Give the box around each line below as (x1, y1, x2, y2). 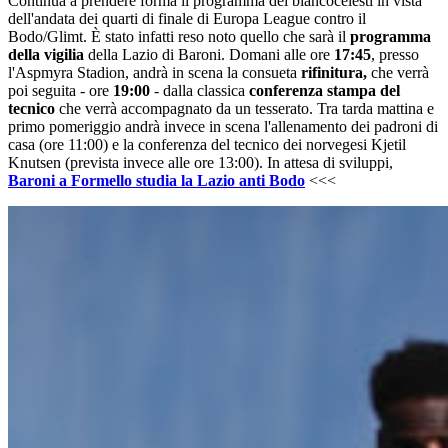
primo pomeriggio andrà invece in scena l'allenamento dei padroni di (8, 117, 438, 135)
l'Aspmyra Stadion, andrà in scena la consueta (8, 63, 301, 81)
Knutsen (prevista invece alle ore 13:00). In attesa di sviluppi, (8, 153, 393, 171)
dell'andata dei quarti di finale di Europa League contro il (8, 9, 366, 27)
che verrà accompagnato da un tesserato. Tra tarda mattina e (55, 99, 434, 117)
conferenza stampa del (249, 81, 400, 99)
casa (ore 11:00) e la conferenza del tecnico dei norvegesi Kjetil (8, 135, 406, 153)
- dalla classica (150, 81, 249, 99)
